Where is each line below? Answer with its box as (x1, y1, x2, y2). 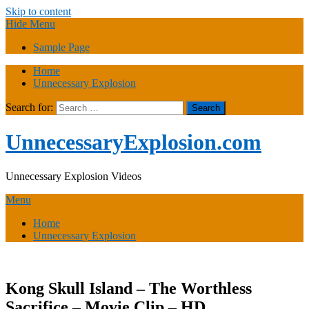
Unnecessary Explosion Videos (6, 170, 141, 182)
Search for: (6, 101, 53, 113)
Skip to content (6, 6, 71, 17)
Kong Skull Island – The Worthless (6, 279, 252, 297)
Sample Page (33, 41, 90, 53)
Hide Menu (6, 18, 55, 30)
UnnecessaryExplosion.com (6, 130, 261, 155)
